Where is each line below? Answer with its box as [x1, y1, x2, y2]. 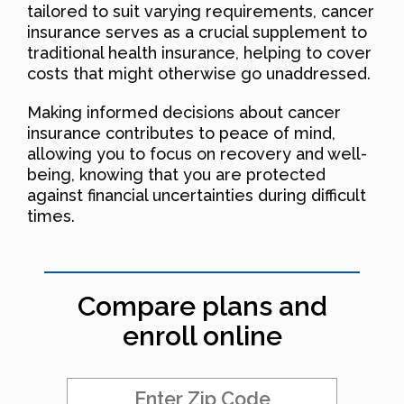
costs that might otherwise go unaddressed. [27, 63, 371, 83]
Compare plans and [77, 289, 327, 322]
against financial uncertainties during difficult [27, 185, 366, 205]
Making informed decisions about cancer [27, 102, 341, 122]
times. [27, 206, 75, 225]
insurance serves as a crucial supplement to [27, 22, 367, 41]
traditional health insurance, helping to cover [27, 42, 372, 62]
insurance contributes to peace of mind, [27, 123, 335, 142]
